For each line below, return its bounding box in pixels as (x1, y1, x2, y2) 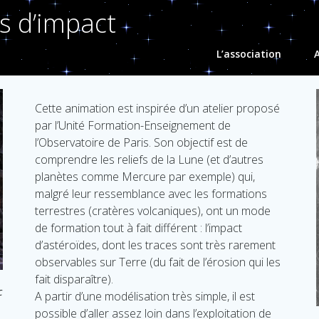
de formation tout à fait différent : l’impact (34, 220, 242, 236)
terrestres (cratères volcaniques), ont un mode (34, 203, 271, 219)
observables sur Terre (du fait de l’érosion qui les (34, 254, 281, 270)
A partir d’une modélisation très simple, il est (34, 288, 255, 304)
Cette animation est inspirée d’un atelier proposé (34, 100, 280, 116)
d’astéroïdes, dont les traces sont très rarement (34, 237, 276, 253)
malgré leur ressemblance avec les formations (34, 186, 267, 202)
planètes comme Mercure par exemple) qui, (34, 169, 255, 184)
